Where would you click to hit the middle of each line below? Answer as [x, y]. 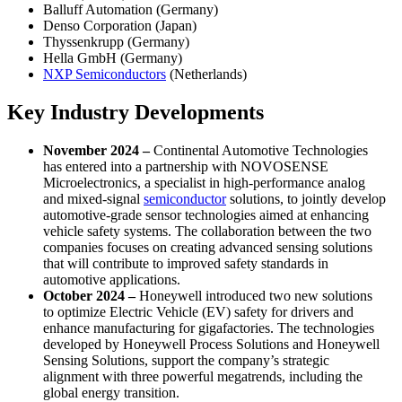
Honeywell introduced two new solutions [256, 295]
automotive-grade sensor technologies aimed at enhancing [206, 214]
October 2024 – [91, 295]
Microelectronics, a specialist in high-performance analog [204, 182]
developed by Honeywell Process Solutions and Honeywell [211, 344]
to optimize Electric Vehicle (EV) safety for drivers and [198, 311]
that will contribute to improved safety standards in [186, 263]
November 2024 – [98, 150]
